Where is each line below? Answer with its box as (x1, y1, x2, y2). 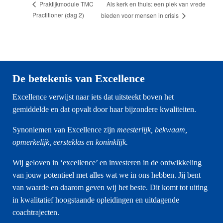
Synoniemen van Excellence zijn (12, 125, 117, 134)
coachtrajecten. (12, 208, 59, 217)
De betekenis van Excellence (12, 72, 145, 85)
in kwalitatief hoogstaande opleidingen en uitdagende (12, 195, 179, 204)
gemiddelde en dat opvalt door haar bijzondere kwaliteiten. (12, 105, 196, 113)
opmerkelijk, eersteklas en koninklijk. (12, 137, 128, 146)
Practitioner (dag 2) (32, 10, 84, 19)
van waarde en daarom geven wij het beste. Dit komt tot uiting (12, 183, 208, 192)
